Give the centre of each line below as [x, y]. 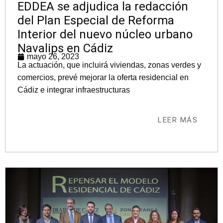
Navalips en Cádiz [65, 48]
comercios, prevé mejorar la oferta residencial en [103, 77]
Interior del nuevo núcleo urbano [105, 34]
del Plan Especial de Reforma [96, 20]
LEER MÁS [178, 120]
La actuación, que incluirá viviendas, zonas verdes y [109, 65]
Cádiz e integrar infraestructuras [74, 90]
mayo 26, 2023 [53, 56]
